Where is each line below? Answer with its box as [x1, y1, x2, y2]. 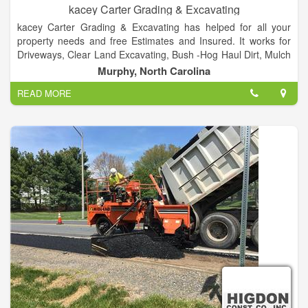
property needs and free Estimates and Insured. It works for [17, 34, 291, 48]
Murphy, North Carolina [98, 63, 210, 79]
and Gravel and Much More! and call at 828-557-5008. [17, 61, 254, 76]
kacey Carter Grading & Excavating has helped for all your [17, 20, 291, 34]
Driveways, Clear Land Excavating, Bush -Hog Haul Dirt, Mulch [17, 47, 291, 62]
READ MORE [17, 87, 71, 100]
